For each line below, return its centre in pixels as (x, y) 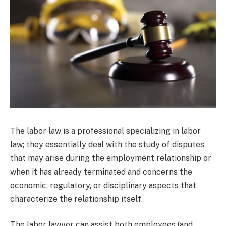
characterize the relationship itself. (76, 199)
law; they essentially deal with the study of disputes (107, 144)
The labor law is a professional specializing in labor (105, 131)
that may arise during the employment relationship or (111, 158)
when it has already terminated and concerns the (101, 172)
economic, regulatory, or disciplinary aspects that (103, 185)
